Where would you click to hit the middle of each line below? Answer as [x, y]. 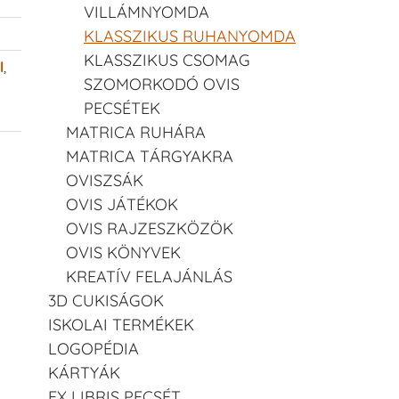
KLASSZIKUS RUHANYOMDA [190, 36]
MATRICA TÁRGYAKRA [150, 156]
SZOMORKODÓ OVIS [162, 84]
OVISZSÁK [105, 180]
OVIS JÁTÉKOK [122, 204]
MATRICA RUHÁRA [136, 132]
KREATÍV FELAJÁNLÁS [149, 276]
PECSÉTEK [122, 108]
